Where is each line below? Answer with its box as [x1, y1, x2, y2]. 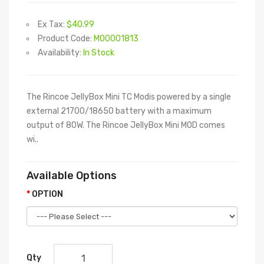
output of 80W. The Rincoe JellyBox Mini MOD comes [27, 120, 225, 130]
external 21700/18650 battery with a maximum [27, 106, 212, 116]
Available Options [27, 169, 117, 182]
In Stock [83, 48, 114, 58]
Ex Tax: [38, 19, 67, 29]
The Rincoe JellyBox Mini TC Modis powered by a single [27, 92, 231, 102]
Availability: [38, 48, 83, 58]
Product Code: [38, 34, 94, 44]
